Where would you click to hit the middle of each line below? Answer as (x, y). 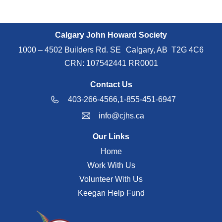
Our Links (111, 137)
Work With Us (111, 166)
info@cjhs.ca (121, 116)
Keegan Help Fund (111, 193)
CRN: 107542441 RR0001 (111, 63)
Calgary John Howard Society (111, 35)
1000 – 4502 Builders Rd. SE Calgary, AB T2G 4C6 (111, 50)
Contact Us (111, 85)
